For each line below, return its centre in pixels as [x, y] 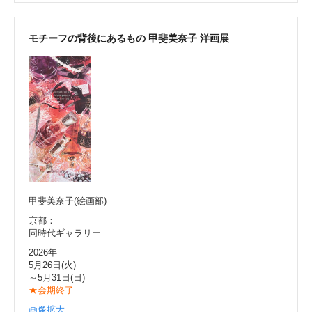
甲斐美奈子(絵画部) [68, 201]
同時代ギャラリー [65, 233]
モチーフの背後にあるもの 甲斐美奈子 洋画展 [129, 38]
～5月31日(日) [57, 277]
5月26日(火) [52, 265]
